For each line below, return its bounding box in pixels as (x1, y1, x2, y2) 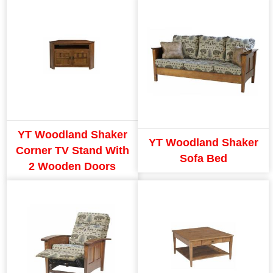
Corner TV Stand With (15, 144, 129, 157)
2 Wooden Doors (29, 160, 116, 172)
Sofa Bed (179, 152, 227, 165)
